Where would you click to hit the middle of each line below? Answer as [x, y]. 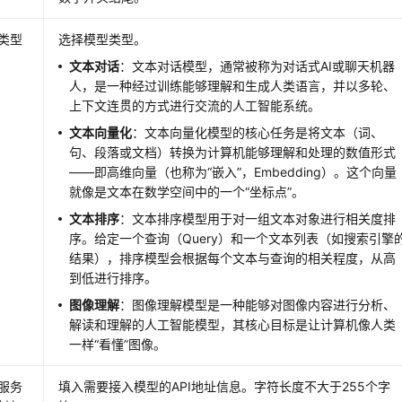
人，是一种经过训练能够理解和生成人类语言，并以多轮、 [233, 85]
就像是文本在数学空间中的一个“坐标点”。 [187, 191]
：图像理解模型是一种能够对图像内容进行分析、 [258, 304]
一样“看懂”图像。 [118, 344]
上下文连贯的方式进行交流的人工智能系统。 [195, 105]
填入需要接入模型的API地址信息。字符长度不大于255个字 [225, 386]
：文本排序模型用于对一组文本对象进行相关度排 [258, 218]
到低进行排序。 [114, 277]
